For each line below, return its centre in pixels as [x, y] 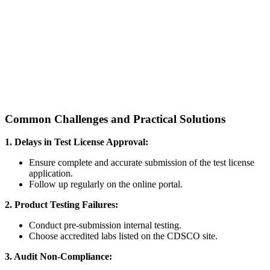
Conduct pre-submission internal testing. [105, 225]
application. [51, 174]
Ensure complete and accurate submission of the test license [142, 163]
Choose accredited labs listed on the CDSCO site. [123, 236]
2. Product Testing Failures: [61, 205]
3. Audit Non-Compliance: [58, 257]
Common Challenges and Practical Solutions [115, 119]
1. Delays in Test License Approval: [77, 142]
